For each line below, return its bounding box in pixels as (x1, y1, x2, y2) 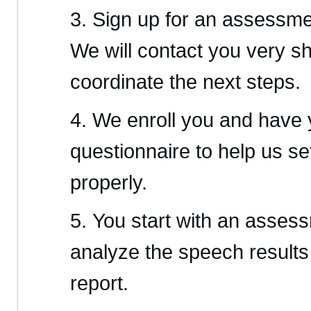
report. (70, 272, 128, 294)
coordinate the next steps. (70, 71, 301, 93)
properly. (70, 171, 147, 194)
